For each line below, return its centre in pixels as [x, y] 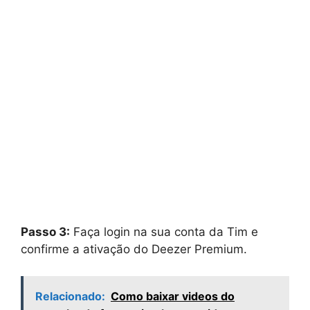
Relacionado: [70, 296]
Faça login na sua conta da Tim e [164, 232]
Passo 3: [45, 232]
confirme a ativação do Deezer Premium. [134, 249]
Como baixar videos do [173, 296]
